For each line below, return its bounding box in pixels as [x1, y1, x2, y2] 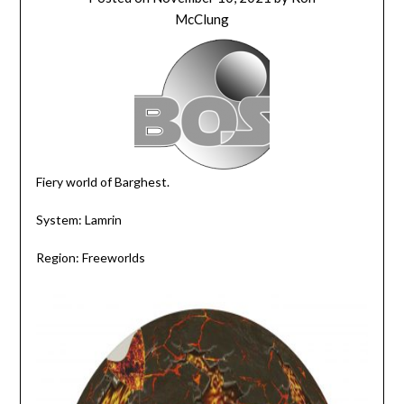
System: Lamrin [35, 212, 122, 227]
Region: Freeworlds [35, 250, 145, 265]
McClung [175, 11, 229, 27]
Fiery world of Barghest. [35, 174, 170, 189]
